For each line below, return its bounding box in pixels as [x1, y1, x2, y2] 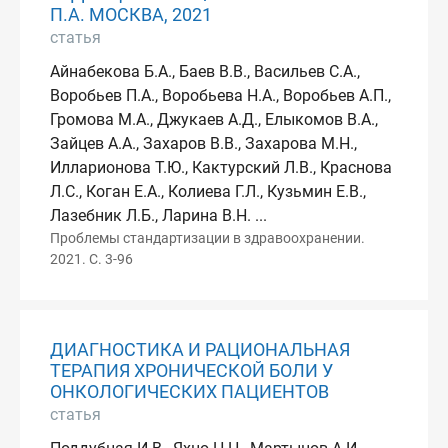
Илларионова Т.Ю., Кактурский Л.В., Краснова [50, 158, 392, 178]
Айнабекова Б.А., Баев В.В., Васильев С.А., [50, 62, 360, 82]
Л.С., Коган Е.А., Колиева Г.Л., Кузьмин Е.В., [50, 182, 366, 202]
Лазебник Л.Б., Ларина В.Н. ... [50, 206, 267, 226]
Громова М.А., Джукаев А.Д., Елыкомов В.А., [50, 110, 378, 130]
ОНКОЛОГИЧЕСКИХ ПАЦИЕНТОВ [50, 382, 329, 403]
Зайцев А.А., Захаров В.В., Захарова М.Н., [50, 134, 357, 154]
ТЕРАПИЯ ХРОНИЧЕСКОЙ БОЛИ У [50, 361, 333, 382]
